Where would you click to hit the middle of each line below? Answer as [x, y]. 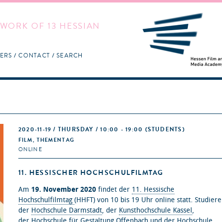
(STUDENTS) [165, 129]
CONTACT [34, 55]
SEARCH [70, 55]
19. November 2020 [65, 190]
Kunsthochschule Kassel [156, 210]
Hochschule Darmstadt [67, 210]
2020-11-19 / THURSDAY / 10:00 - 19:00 [82, 129]
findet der [115, 190]
